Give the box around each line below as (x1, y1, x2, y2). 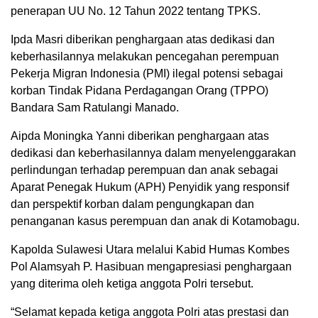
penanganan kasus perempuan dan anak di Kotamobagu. (11, 215, 300, 228)
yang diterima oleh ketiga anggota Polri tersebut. (11, 278, 253, 290)
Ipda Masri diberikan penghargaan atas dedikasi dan (11, 33, 275, 46)
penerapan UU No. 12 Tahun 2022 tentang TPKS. (11, 5, 261, 18)
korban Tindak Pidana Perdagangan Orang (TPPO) (11, 84, 268, 97)
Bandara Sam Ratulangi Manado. (11, 102, 179, 114)
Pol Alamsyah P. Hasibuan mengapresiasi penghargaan (11, 261, 292, 273)
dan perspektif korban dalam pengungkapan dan (11, 198, 254, 211)
